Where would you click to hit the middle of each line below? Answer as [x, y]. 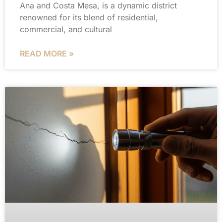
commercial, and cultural [66, 29]
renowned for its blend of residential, [89, 17]
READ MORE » [47, 53]
